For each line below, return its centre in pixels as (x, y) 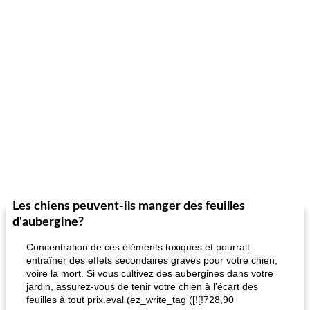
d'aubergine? (48, 222)
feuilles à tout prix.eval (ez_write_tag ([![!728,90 (130, 300)
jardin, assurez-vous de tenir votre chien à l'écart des (142, 286)
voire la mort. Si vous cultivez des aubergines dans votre (150, 273)
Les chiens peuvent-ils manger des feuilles (129, 206)
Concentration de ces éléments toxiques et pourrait (138, 247)
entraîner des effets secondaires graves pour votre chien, (152, 260)
